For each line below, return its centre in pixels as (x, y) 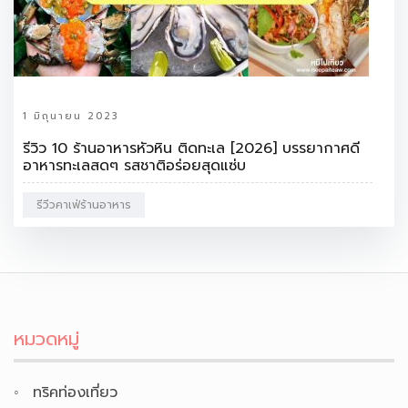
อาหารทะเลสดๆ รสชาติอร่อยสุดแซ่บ (134, 165)
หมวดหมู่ (46, 338)
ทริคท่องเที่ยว (75, 392)
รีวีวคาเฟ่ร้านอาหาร (84, 204)
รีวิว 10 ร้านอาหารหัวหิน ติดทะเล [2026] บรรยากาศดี (191, 148)
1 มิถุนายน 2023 (71, 116)
